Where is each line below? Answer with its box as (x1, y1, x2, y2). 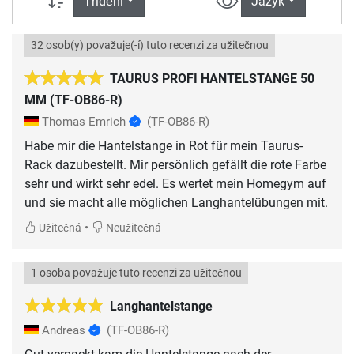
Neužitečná (104, 221, 161, 235)
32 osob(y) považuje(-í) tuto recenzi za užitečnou (31, 39, 269, 53)
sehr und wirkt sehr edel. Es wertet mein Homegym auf (24, 176, 326, 192)
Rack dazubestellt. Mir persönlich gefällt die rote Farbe (24, 157, 326, 173)
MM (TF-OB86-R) (24, 92, 122, 108)
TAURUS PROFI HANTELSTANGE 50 (110, 71, 314, 87)
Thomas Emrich (39, 115, 129, 130)
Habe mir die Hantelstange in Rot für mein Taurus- (24, 138, 303, 154)
